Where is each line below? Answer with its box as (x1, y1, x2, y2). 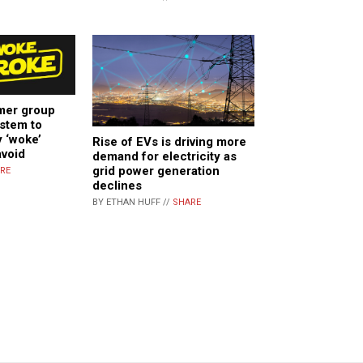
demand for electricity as (92, 148, 237, 164)
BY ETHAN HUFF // (92, 196, 173, 207)
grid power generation (92, 163, 220, 178)
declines (92, 177, 142, 193)
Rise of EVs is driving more (92, 134, 246, 149)
